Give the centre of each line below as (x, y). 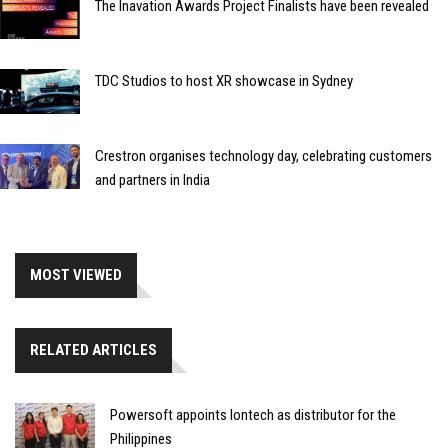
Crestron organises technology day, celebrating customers (263, 155)
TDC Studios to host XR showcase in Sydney (224, 80)
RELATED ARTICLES (93, 349)
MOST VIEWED (76, 274)
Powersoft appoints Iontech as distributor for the (253, 414)
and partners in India (152, 179)
